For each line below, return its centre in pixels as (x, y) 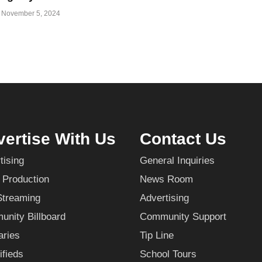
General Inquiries (177, 161)
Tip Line (157, 236)
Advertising (164, 198)
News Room (166, 180)
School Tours (168, 254)
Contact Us (183, 139)
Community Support (183, 217)
